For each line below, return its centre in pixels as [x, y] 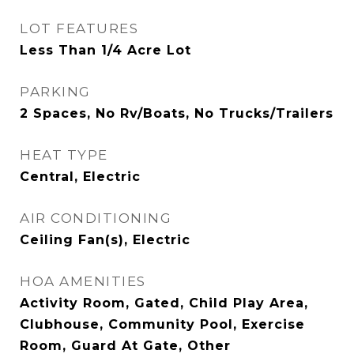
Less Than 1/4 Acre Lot [105, 50]
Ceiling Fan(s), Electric [105, 240]
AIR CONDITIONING [96, 218]
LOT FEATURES [79, 28]
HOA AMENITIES [83, 281]
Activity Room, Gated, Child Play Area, [164, 303]
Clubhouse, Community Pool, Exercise [162, 324]
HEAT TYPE [64, 155]
